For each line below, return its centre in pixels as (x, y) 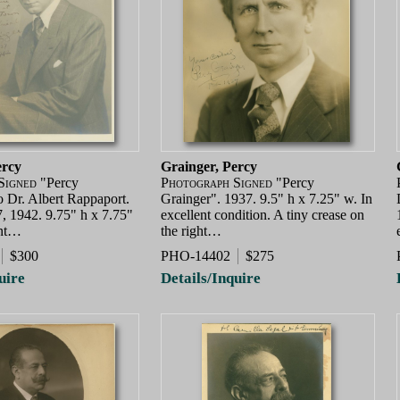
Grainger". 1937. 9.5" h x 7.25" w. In (267, 199)
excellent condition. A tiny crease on (262, 215)
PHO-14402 (196, 255)
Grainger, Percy (209, 167)
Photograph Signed (217, 183)
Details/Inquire (211, 279)
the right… (191, 231)
